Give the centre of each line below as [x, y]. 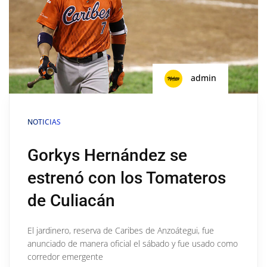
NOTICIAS [44, 122]
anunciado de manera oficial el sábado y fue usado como [133, 243]
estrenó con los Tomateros [127, 178]
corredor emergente [65, 256]
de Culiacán [71, 200]
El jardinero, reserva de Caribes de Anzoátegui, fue [121, 230]
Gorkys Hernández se [107, 155]
